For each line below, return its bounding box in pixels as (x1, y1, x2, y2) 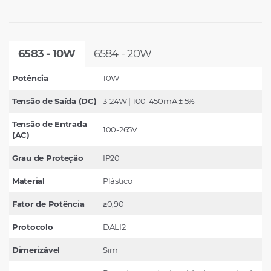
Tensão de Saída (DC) (12, 96, 97, 106)
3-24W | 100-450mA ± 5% (103, 96, 195, 106)
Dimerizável (12, 244, 60, 255)
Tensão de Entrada (12, 119, 87, 129)
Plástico (103, 175, 132, 186)
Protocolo (12, 221, 53, 232)
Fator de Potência (12, 198, 85, 209)
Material (12, 175, 45, 186)
